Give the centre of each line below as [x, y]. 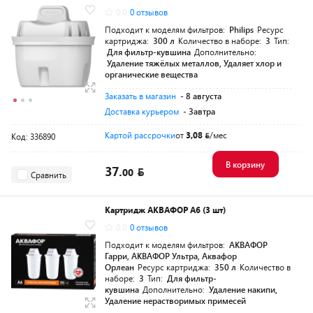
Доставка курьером [142, 111]
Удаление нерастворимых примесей [175, 300]
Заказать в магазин [140, 96]
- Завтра [199, 111]
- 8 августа [201, 96]
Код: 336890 [33, 136]
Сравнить [49, 174]
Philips [241, 29]
